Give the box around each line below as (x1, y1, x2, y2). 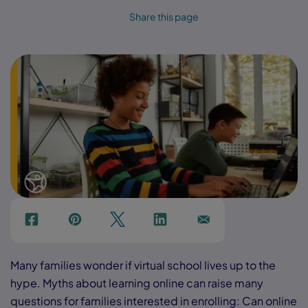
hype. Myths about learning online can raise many (10, 276, 263, 291)
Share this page (129, 10, 199, 23)
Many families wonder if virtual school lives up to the (10, 258, 276, 273)
